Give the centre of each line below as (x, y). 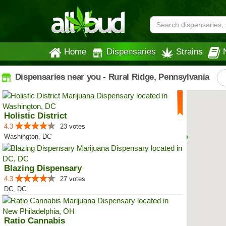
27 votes (73, 179)
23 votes (73, 126)
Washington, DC (28, 136)
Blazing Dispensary (43, 168)
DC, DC (15, 189)
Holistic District (36, 116)
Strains (189, 51)
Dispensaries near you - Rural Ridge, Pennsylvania (111, 77)
